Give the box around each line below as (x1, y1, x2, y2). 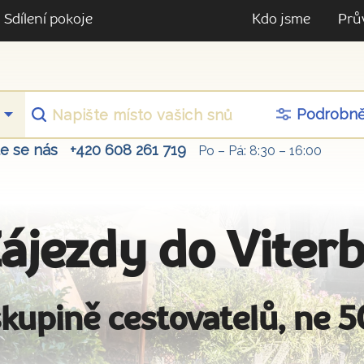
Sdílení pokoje (4, 13, 93, 27)
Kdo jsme (252, 13, 310, 27)
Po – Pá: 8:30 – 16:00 (198, 143, 322, 159)
